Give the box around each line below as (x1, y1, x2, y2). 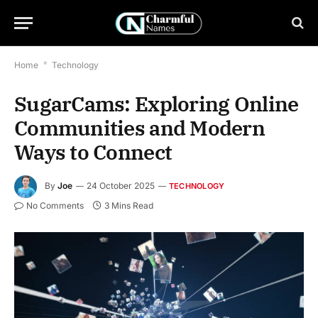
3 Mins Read (104, 200, 153, 211)
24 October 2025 (87, 180, 155, 192)
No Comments (26, 200, 84, 211)
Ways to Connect (14, 138, 172, 165)
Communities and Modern (14, 114, 265, 141)
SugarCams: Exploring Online (14, 90, 299, 117)
